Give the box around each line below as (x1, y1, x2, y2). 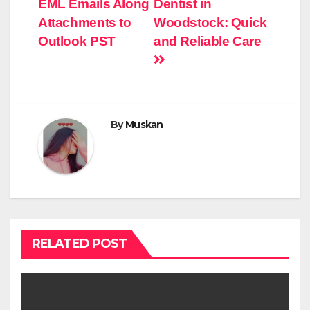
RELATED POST (32, 236, 127, 252)
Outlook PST (38, 34, 116, 49)
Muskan (125, 118, 163, 131)
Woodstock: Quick (154, 15, 267, 30)
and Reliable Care (154, 34, 262, 49)
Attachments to (38, 15, 131, 30)
